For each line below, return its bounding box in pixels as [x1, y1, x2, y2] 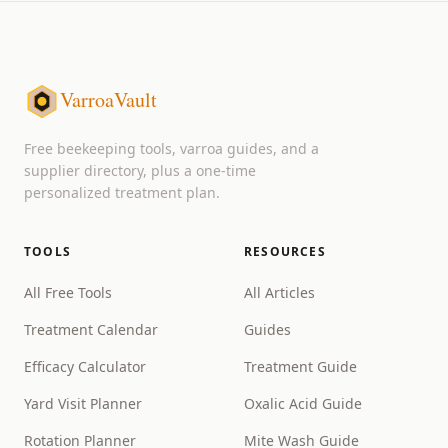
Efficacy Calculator [24, 357, 146, 376]
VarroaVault [60, 86, 157, 113]
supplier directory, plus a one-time [24, 161, 256, 180]
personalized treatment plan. [24, 183, 220, 202]
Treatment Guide [244, 357, 357, 376]
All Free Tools [24, 283, 112, 302]
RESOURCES [244, 243, 326, 260]
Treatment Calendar [24, 320, 158, 339]
